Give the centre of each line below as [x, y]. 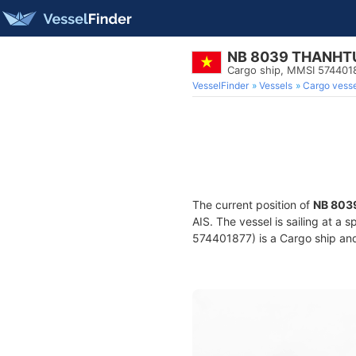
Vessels [276, 85]
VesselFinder [221, 85]
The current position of [253, 205]
